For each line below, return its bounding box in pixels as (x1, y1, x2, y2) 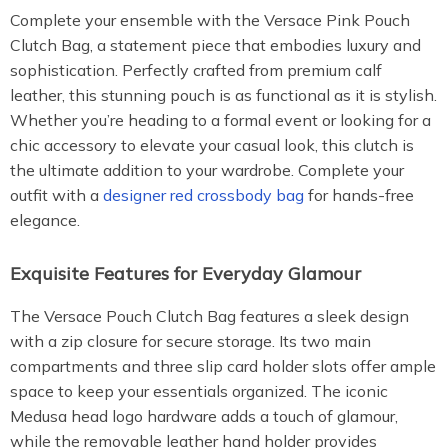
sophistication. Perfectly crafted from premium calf (10, 60, 382, 80)
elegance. (10, 210, 80, 230)
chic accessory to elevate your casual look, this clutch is (10, 135, 414, 155)
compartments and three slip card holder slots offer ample (10, 356, 436, 376)
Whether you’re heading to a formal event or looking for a (10, 110, 431, 130)
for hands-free (304, 185, 414, 205)
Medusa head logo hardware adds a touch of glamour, (10, 406, 398, 426)
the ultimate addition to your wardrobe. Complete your (10, 160, 404, 180)
